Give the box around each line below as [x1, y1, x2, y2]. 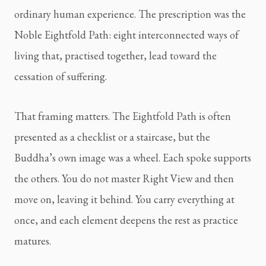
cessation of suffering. [14, 69, 107, 83]
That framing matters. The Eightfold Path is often [14, 109, 231, 123]
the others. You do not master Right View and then [14, 171, 234, 185]
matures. [14, 233, 51, 248]
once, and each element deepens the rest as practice [14, 213, 238, 227]
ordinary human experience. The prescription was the [14, 7, 246, 21]
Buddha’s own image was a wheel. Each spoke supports [14, 150, 251, 164]
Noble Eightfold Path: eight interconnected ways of [14, 27, 239, 42]
